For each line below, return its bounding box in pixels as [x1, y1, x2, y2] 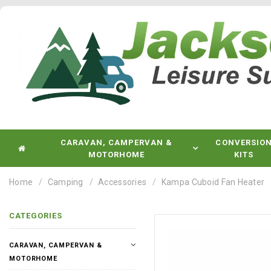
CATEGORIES [9, 211, 63, 220]
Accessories [98, 177, 147, 187]
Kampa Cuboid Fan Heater [161, 177, 265, 187]
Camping [47, 177, 83, 187]
